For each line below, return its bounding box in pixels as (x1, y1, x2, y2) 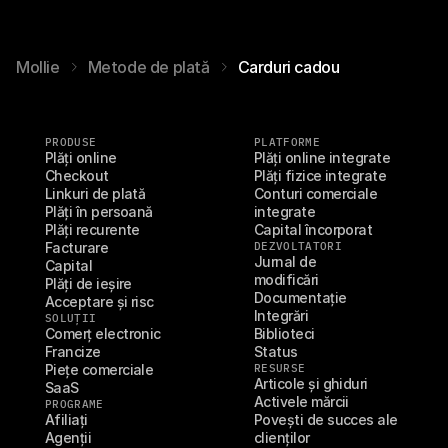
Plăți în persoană (45, 203, 153, 220)
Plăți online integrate (254, 149, 391, 166)
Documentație (254, 289, 347, 306)
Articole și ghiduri (254, 375, 368, 392)
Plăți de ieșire (45, 275, 132, 292)
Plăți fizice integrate (254, 167, 387, 184)
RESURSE (254, 361, 306, 375)
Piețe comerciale (45, 361, 154, 378)
